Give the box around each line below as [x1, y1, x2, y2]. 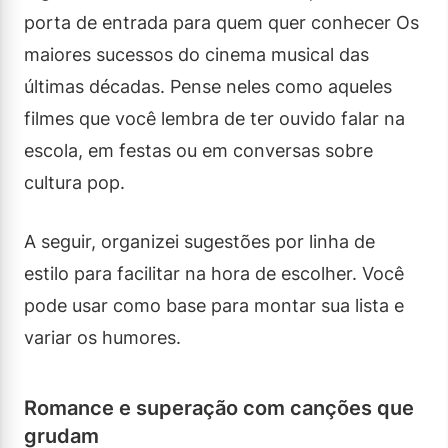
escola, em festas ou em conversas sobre [24, 139, 373, 161]
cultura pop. [24, 171, 125, 193]
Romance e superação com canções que [24, 395, 414, 420]
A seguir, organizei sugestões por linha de [24, 230, 375, 252]
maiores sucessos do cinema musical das [24, 43, 369, 65]
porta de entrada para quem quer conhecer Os [24, 11, 419, 33]
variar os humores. [24, 326, 181, 348]
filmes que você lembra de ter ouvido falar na [24, 107, 405, 129]
